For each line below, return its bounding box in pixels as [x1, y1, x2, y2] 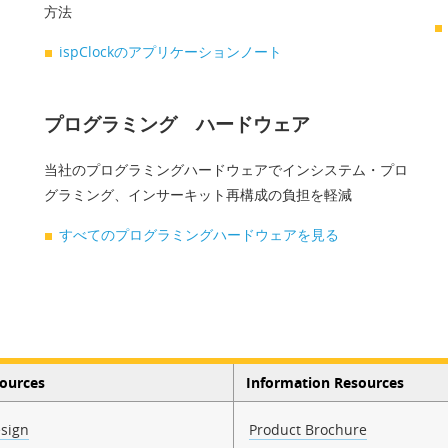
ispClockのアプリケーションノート [58, 41, 282, 61]
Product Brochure [249, 419, 367, 439]
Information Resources [245, 372, 404, 392]
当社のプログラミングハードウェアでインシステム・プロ [43, 159, 408, 179]
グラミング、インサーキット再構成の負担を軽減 [43, 184, 352, 204]
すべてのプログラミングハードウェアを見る [58, 224, 339, 244]
